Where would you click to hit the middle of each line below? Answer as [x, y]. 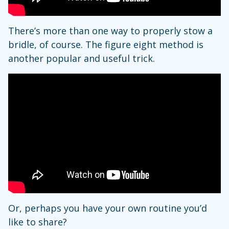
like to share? [38, 222]
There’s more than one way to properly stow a [110, 30]
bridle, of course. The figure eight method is [106, 44]
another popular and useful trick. [82, 58]
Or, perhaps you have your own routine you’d [108, 208]
